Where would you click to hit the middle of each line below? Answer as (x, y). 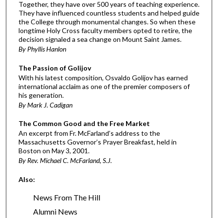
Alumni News (55, 211)
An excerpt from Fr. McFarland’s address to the (89, 133)
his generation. (41, 95)
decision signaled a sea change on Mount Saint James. (100, 39)
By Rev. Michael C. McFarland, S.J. (65, 161)
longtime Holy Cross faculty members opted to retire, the (105, 31)
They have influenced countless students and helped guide (109, 13)
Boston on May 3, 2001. (54, 151)
